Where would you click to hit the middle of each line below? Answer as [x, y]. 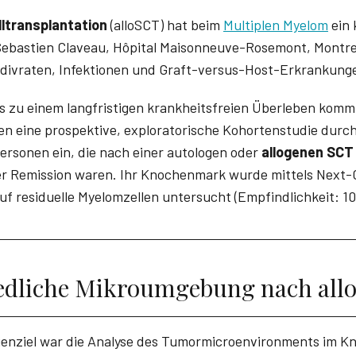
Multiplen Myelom [276, 24]
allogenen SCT [308, 151]
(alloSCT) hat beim [165, 24]
